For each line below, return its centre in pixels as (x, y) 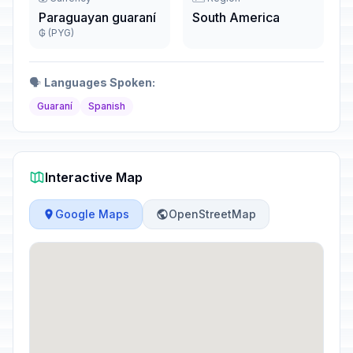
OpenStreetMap (212, 214)
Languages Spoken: (100, 82)
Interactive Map (94, 177)
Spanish (107, 106)
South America (236, 17)
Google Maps (92, 214)
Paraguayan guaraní (97, 17)
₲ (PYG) (56, 33)
